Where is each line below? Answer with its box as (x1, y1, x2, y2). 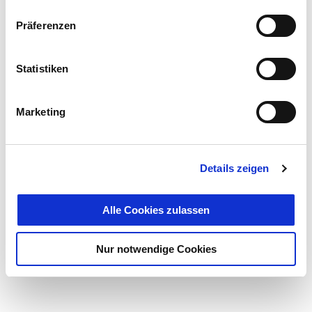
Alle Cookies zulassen (102, 203, 210, 216)
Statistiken (16, 62, 69, 75)
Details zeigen (200, 162, 270, 174)
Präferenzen (16, 19, 77, 31)
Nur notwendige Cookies (95, 243, 217, 255)
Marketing (16, 105, 65, 118)
